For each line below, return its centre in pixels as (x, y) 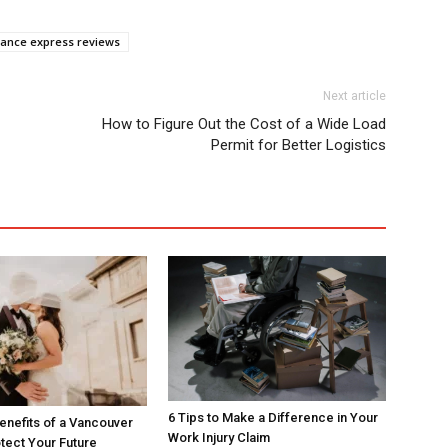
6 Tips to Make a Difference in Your (273, 418)
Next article (354, 96)
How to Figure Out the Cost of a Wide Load (244, 124)
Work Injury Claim (219, 438)
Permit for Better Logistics (298, 145)
